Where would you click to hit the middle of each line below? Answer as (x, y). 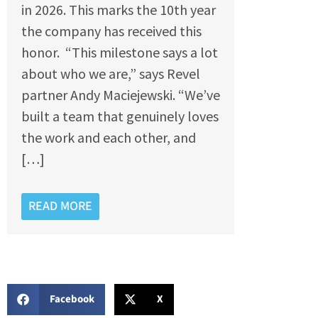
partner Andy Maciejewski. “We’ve (121, 95)
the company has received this (111, 31)
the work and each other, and (109, 138)
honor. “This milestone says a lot (120, 53)
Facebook (72, 299)
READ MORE (60, 206)
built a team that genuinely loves (120, 116)
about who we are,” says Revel (111, 74)
